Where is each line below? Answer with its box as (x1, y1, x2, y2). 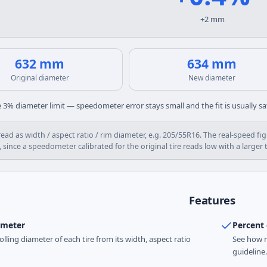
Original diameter (10, 73, 69, 83)
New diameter (188, 73, 236, 83)
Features (189, 193, 235, 207)
